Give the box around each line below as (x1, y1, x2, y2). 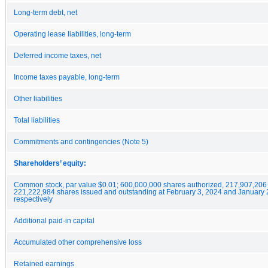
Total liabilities (14, 116, 60, 124)
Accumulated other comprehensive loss (14, 238, 142, 246)
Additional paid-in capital (14, 217, 95, 224)
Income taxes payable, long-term (14, 73, 120, 81)
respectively (14, 195, 53, 203)
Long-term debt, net (14, 8, 77, 16)
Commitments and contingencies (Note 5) (14, 138, 148, 145)
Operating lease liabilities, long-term (14, 30, 131, 38)
